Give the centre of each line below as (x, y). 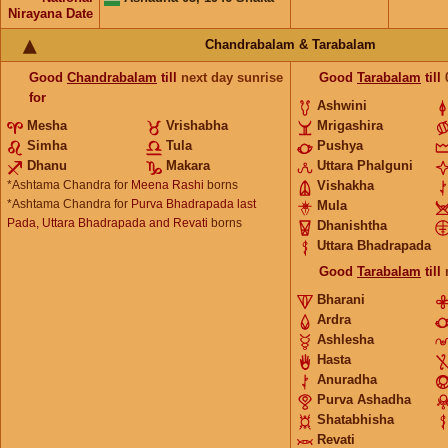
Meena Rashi (167, 185)
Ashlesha (345, 339)
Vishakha (345, 185)
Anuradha (347, 379)
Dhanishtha (352, 225)
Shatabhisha (355, 419)
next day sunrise (232, 77)
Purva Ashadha (364, 399)
